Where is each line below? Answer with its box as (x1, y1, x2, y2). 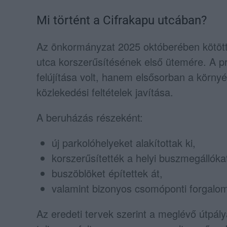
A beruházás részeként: (36, 109, 143, 125)
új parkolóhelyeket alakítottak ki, (52, 135, 196, 150)
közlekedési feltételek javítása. (36, 84, 173, 99)
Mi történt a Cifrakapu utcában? (36, 13, 207, 27)
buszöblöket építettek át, (52, 165, 163, 180)
